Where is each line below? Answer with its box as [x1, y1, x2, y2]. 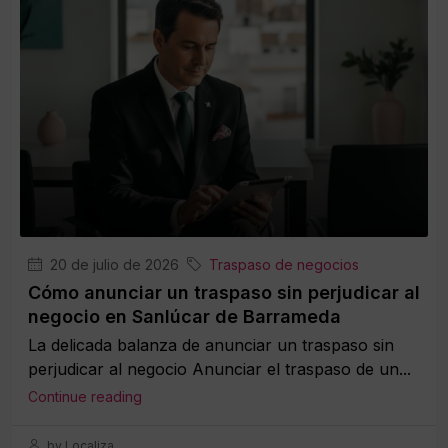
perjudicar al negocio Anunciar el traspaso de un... [28, 358, 411, 379]
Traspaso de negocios [209, 255, 359, 273]
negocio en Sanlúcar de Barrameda [28, 305, 341, 327]
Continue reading [28, 387, 142, 405]
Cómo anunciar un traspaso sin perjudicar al [28, 281, 420, 303]
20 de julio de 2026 [46, 255, 179, 273]
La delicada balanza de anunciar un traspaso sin [28, 334, 394, 355]
